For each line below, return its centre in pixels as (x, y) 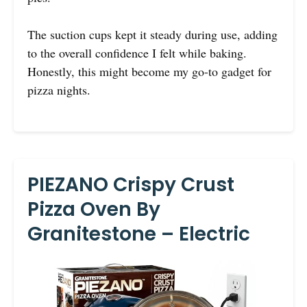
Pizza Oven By (94, 209)
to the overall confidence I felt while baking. (137, 52)
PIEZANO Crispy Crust (131, 184)
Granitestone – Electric (139, 234)
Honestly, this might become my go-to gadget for (149, 71)
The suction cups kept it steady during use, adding (152, 34)
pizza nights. (59, 89)
